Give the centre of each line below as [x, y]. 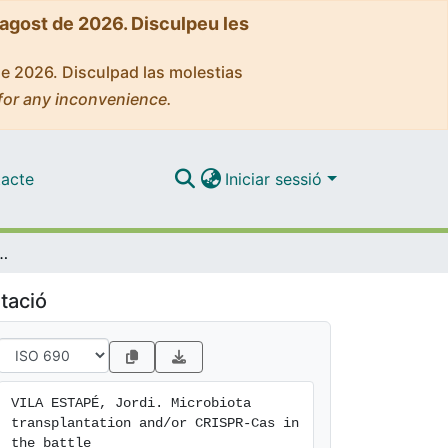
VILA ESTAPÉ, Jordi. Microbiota [131, 403]
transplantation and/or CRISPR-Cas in [155, 423]
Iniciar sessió [276, 178]
